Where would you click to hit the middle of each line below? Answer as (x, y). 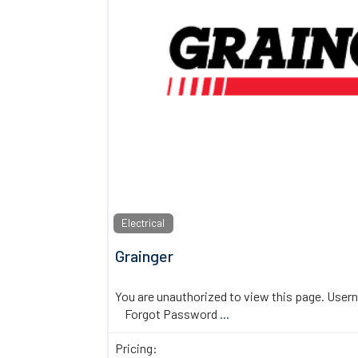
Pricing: (137, 348)
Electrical (143, 223)
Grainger (145, 256)
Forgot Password (168, 314)
